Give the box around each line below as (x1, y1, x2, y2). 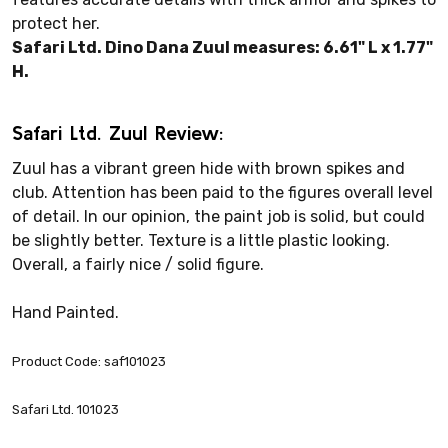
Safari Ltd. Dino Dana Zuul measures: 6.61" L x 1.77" (12, 37, 433, 57)
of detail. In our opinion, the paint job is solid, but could (12, 206, 425, 226)
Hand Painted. (12, 302, 119, 322)
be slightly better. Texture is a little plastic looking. (12, 230, 390, 250)
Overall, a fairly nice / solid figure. (12, 254, 264, 274)
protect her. (12, 13, 100, 33)
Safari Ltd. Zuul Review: (12, 120, 223, 144)
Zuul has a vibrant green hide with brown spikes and (12, 158, 405, 178)
